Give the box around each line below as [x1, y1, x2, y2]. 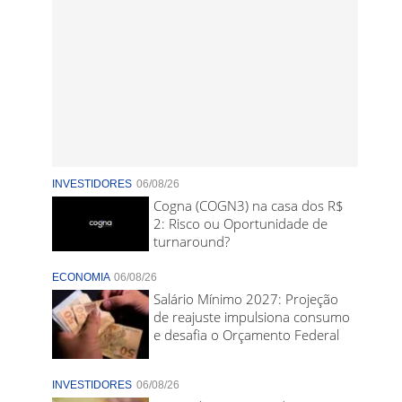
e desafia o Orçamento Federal [153, 326, 340, 345]
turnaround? [153, 232, 231, 250]
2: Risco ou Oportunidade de [153, 214, 328, 232]
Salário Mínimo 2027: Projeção [153, 290, 339, 309]
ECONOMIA [51, 271, 112, 284]
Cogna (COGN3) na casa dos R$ [153, 197, 345, 214]
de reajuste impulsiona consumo [153, 308, 351, 327]
